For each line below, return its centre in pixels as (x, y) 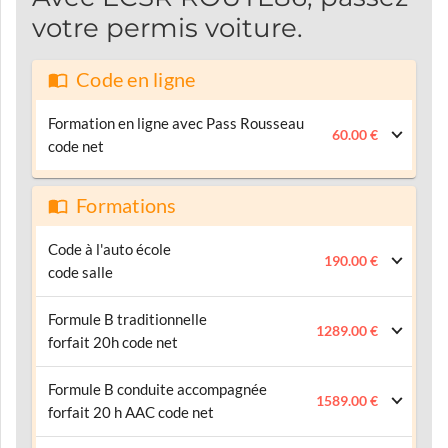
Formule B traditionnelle (127, 319)
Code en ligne (136, 79)
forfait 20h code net (113, 342)
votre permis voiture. (167, 27)
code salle (80, 272)
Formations (126, 205)
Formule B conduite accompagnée (157, 389)
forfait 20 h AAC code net (131, 412)
